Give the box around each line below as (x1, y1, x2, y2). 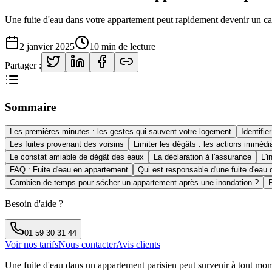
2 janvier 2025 (19, 41, 75, 52)
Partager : (5, 59, 41, 70)
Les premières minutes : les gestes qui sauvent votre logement (10, 127, 231, 137)
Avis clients (116, 239, 160, 250)
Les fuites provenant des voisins (10, 140, 124, 149)
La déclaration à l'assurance (154, 152, 251, 162)
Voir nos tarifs (5, 239, 58, 250)
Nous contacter (58, 239, 116, 250)
